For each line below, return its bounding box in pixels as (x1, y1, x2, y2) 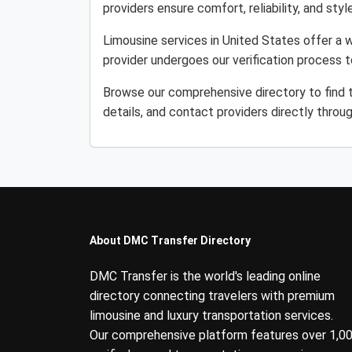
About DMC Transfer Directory (90, 234, 251, 247)
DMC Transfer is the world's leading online (90, 269, 321, 284)
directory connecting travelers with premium (90, 288, 335, 303)
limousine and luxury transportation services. (90, 308, 333, 323)
